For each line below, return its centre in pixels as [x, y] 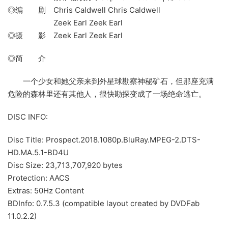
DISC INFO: [28, 117]
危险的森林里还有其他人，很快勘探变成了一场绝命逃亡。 [107, 94]
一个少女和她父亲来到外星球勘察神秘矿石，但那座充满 [111, 81]
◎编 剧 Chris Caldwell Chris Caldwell [84, 10]
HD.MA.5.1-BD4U [38, 153]
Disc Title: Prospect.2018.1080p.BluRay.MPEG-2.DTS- [104, 140]
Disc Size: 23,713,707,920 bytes [65, 165]
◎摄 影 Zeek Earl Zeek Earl [65, 36]
